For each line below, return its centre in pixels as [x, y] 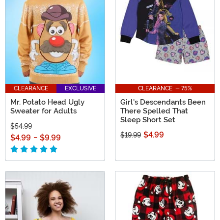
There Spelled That [154, 111]
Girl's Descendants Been [163, 102]
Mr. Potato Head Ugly [47, 102]
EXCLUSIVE [81, 89]
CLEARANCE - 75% [165, 89]
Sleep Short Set [148, 120]
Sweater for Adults [43, 111]
